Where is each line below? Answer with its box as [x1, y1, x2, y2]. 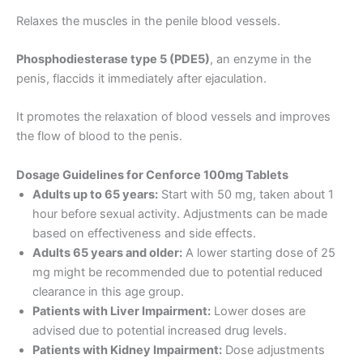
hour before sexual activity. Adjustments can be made [32, 206, 327, 221]
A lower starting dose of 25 [182, 245, 335, 260]
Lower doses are [211, 303, 305, 318]
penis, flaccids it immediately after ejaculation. [16, 71, 267, 87]
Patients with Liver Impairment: [32, 303, 211, 318]
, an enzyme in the [210, 52, 311, 67]
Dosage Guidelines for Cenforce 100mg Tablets [16, 167, 288, 182]
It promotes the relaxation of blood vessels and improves [16, 109, 331, 125]
